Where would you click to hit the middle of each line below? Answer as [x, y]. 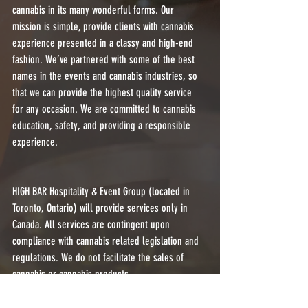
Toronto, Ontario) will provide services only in [101, 208]
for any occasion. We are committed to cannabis [106, 109]
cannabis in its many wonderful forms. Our [95, 10]
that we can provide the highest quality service [103, 93]
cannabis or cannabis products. [72, 274]
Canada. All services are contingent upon [92, 225]
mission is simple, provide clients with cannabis [104, 27]
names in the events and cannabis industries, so [106, 76]
